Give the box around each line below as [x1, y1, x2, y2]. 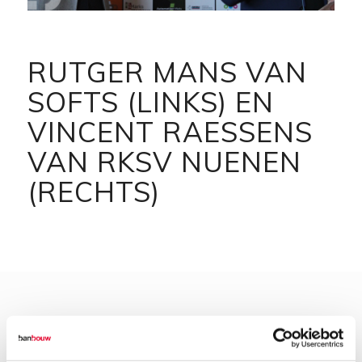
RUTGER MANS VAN [27, 55, 307, 90]
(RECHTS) [27, 175, 160, 210]
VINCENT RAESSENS [27, 115, 313, 150]
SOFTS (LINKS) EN [27, 85, 274, 120]
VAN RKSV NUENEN [27, 145, 301, 180]
